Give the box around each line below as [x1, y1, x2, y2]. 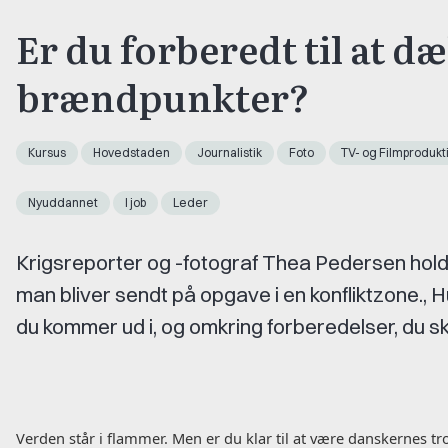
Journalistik [197, 144, 262, 160]
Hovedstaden [93, 144, 170, 160]
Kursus [28, 144, 66, 160]
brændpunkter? [16, 68, 309, 123]
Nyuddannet [28, 194, 98, 210]
